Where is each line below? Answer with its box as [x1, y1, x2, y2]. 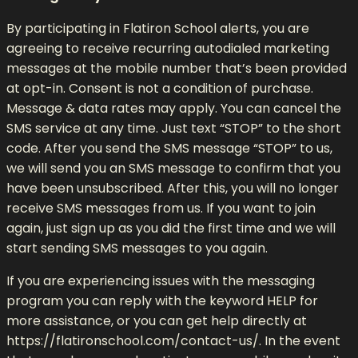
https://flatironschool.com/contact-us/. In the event [6, 331, 340, 350]
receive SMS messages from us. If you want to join [6, 198, 316, 217]
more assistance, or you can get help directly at [6, 311, 307, 330]
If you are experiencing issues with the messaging [6, 271, 315, 290]
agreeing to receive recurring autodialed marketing [6, 38, 329, 58]
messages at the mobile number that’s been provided [6, 58, 347, 78]
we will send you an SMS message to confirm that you [6, 158, 340, 177]
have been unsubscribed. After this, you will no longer [6, 178, 339, 197]
